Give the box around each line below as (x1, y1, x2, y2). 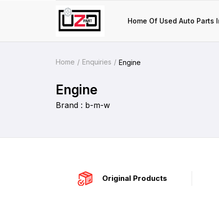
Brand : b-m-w (56, 100, 110, 110)
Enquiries (82, 58, 111, 66)
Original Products (102, 174, 167, 183)
